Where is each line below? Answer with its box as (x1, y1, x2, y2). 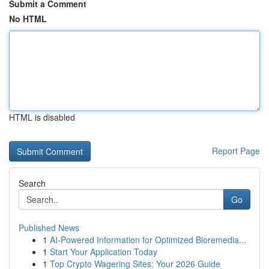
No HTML (9, 13, 47, 25)
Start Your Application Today (50, 246, 157, 258)
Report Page (212, 145, 260, 157)
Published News (19, 222, 79, 234)
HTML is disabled (9, 111, 75, 123)
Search (19, 177, 46, 189)
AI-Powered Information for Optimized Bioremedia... (50, 234, 246, 246)
